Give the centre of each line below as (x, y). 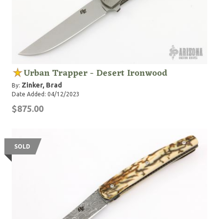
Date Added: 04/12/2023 (46, 94)
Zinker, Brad (42, 85)
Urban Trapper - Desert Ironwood (95, 73)
